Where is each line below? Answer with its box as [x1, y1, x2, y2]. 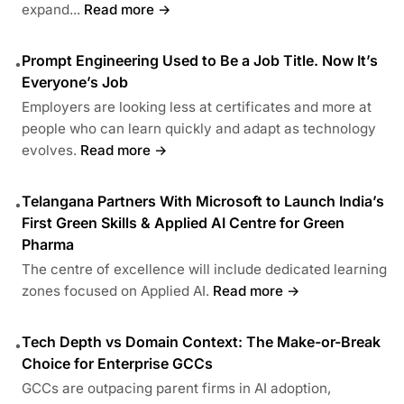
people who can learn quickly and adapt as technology [22, 119, 376, 137]
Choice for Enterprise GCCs [22, 353, 213, 372]
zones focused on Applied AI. [22, 281, 209, 299]
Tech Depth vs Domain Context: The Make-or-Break [22, 332, 381, 351]
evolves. [22, 141, 77, 159]
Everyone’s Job [22, 72, 128, 91]
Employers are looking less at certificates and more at [22, 97, 372, 115]
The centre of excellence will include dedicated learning [22, 260, 387, 278]
